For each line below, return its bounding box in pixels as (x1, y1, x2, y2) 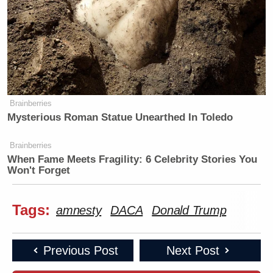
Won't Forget (7, 165, 71, 176)
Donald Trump (152, 204, 227, 217)
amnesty (56, 204, 102, 217)
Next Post (166, 244, 219, 257)
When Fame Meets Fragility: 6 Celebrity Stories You (7, 154, 258, 165)
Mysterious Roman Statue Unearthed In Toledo (7, 112, 233, 123)
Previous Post (43, 244, 118, 257)
